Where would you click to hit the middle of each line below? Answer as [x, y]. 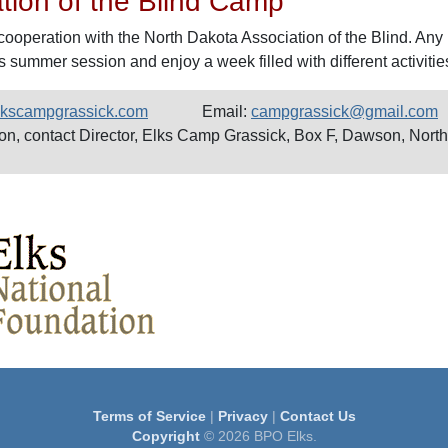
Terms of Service [149, 416]
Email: [224, 111]
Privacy [242, 416]
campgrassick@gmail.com [344, 111]
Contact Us [317, 416]
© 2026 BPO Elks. [258, 436]
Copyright [165, 436]
